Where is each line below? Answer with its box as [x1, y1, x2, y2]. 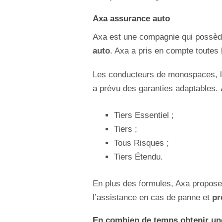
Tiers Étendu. [113, 152, 163, 162]
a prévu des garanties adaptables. [93, 84, 221, 94]
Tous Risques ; [113, 138, 169, 148]
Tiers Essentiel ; [113, 110, 174, 120]
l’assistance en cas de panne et [93, 193, 212, 203]
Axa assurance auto [93, 14, 170, 24]
